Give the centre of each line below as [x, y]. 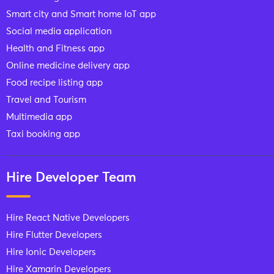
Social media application [59, 32]
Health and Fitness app [55, 49]
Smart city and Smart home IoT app [81, 15]
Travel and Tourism [46, 100]
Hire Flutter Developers [54, 235]
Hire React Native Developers [68, 218]
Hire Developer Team [71, 178]
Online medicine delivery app [68, 66]
